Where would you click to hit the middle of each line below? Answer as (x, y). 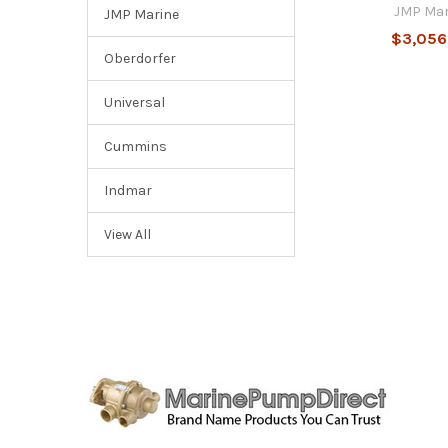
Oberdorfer (139, 59)
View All (127, 235)
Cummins (135, 147)
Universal (134, 103)
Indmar (127, 191)
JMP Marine (141, 15)
